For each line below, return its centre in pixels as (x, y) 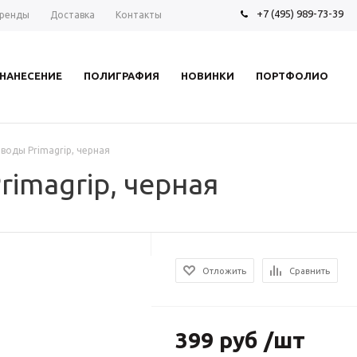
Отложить (225, 271)
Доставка (73, 15)
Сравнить (310, 271)
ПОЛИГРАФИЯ (122, 76)
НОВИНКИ (207, 76)
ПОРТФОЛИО (292, 76)
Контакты (139, 15)
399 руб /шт (241, 340)
